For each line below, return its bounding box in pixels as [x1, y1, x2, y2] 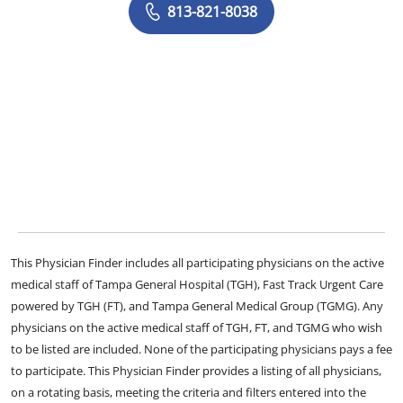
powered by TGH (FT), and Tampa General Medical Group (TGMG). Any [11, 297, 383, 314]
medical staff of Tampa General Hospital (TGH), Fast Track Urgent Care [11, 275, 383, 292]
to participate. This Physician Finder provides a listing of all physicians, [11, 362, 381, 379]
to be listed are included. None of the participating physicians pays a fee [11, 340, 392, 357]
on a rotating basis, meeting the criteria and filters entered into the [11, 383, 366, 400]
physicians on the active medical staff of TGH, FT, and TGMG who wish [11, 318, 382, 336]
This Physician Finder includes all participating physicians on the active [11, 254, 384, 271]
